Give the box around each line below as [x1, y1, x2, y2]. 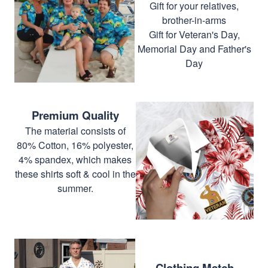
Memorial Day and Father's [137, 41, 251, 56]
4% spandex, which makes [19, 152, 132, 166]
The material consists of [25, 123, 126, 138]
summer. [57, 181, 93, 195]
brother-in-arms [162, 13, 226, 27]
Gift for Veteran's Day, [148, 27, 240, 41]
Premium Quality [31, 106, 119, 123]
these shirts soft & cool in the [14, 166, 136, 181]
